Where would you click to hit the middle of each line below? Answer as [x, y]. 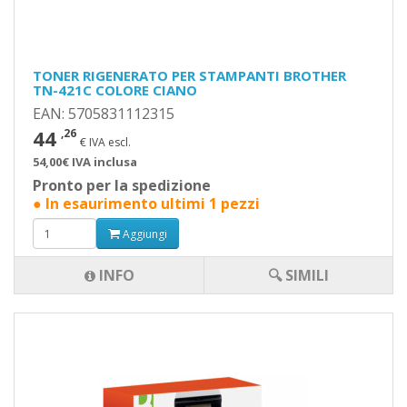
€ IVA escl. [105, 142]
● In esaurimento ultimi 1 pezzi [146, 203]
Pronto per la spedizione [122, 185]
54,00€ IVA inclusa [85, 162]
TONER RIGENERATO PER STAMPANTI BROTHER [189, 75]
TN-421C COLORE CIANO [115, 90]
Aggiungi [144, 233]
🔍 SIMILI [298, 275]
